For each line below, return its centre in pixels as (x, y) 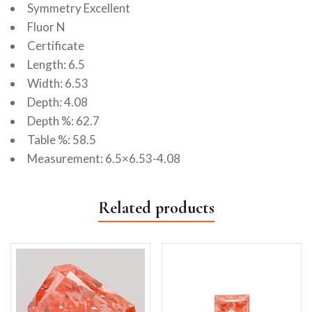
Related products (156, 208)
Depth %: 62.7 (63, 121)
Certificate (56, 46)
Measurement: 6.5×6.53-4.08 (104, 159)
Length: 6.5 (56, 65)
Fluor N (46, 27)
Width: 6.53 (58, 84)
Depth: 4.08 (57, 102)
